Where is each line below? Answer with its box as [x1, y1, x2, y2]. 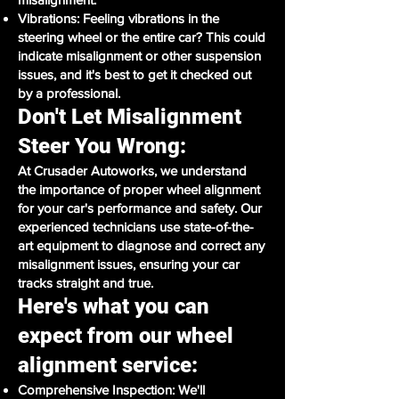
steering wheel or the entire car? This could [18, 29, 265, 45]
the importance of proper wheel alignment [18, 182, 260, 197]
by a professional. [18, 85, 120, 101]
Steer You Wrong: [18, 134, 186, 159]
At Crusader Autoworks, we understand [18, 163, 247, 178]
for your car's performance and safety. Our [18, 200, 262, 216]
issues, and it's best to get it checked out [18, 67, 251, 82]
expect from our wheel [18, 323, 233, 348]
